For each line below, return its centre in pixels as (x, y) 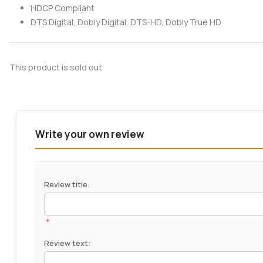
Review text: (67, 243)
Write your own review (90, 134)
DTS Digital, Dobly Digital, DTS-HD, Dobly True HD (126, 22)
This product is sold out (56, 68)
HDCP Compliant (63, 8)
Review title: (67, 185)
